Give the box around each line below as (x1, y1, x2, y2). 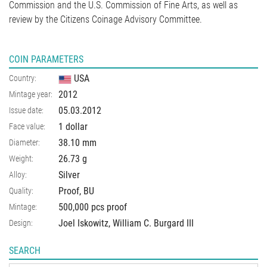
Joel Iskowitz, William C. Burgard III (58, 218, 194, 229)
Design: (9, 218, 33, 228)
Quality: (9, 186, 33, 196)
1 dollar (58, 121, 88, 133)
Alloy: (9, 170, 27, 180)
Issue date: (9, 105, 44, 116)
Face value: (9, 122, 45, 132)
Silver (58, 169, 80, 181)
